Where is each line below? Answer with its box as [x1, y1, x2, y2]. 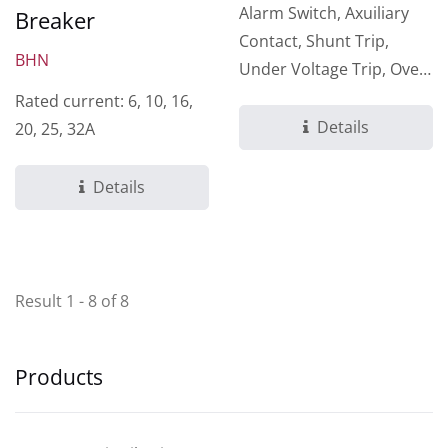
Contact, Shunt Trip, [239, 29, 389, 52]
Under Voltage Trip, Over [239, 57, 426, 80]
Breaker [15, 4, 95, 35]
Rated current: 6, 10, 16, [15, 89, 193, 112]
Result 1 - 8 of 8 [15, 289, 129, 312]
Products [15, 362, 103, 391]
